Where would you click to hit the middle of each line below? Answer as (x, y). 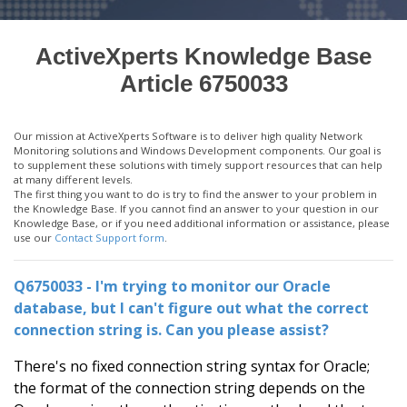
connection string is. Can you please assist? (171, 330)
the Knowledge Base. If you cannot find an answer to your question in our (196, 208)
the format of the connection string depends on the (189, 388)
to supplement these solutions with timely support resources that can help (198, 165)
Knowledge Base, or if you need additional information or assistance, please (202, 223)
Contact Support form (109, 238)
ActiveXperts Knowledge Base (203, 56)
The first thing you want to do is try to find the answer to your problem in (195, 194)
